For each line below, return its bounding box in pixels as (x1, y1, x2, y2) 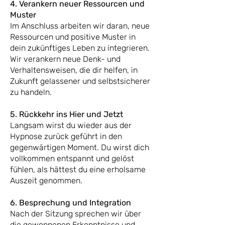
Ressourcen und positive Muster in (10, 32, 136, 42)
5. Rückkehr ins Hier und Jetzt (10, 109, 123, 119)
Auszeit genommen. (10, 176, 82, 185)
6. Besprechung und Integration (10, 198, 131, 207)
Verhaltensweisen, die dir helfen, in (10, 65, 138, 75)
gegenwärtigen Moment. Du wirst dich (10, 143, 149, 152)
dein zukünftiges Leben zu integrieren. (10, 43, 150, 53)
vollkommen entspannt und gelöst (10, 154, 134, 163)
